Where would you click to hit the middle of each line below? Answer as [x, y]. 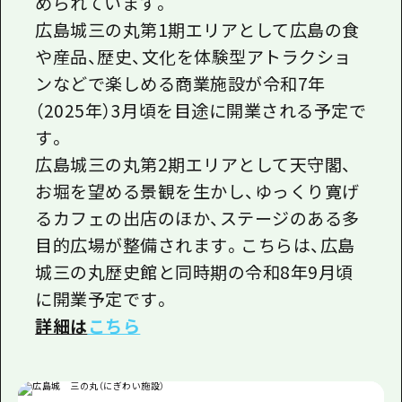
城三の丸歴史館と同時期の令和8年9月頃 [194, 271]
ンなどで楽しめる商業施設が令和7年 [180, 83]
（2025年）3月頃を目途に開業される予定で [201, 109]
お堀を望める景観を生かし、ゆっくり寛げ [197, 190]
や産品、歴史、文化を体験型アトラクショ [193, 56]
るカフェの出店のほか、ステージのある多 [197, 217]
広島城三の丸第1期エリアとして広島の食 [197, 29]
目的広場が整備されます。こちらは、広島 [195, 244]
